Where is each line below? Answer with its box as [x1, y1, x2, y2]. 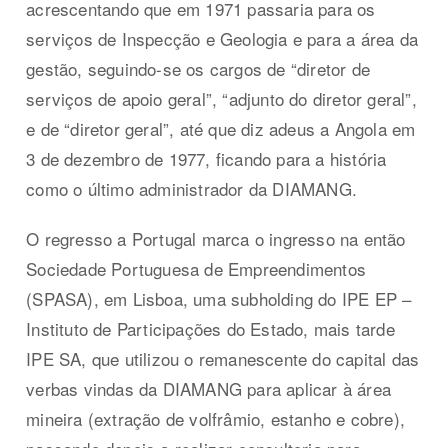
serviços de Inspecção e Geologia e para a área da [26, 25, 419, 51]
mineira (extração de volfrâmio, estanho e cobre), [26, 405, 406, 431]
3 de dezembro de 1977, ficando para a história [26, 145, 387, 171]
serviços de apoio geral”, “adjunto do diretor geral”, [26, 85, 417, 111]
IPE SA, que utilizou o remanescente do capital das [26, 345, 420, 371]
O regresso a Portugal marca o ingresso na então [26, 225, 406, 251]
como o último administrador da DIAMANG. [26, 175, 358, 201]
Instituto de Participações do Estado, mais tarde [26, 315, 395, 341]
